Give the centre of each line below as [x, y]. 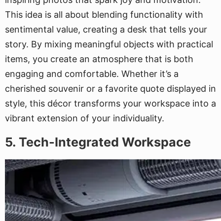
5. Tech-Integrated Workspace [98, 142]
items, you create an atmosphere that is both [99, 59]
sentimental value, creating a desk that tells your [106, 29]
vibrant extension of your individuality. [85, 118]
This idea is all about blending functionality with [104, 15]
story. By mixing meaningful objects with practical [109, 44]
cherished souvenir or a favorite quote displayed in [110, 89]
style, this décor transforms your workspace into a [110, 103]
